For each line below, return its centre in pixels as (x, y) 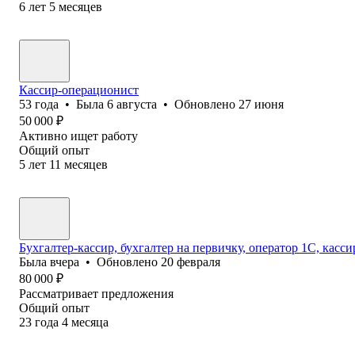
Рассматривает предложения (96, 293)
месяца (90, 322)
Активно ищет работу (78, 136)
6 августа (132, 104)
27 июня (261, 104)
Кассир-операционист (79, 90)
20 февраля (191, 261)
